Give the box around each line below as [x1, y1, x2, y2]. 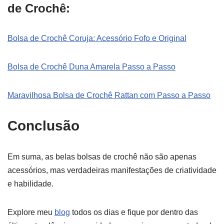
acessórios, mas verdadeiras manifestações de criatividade [7, 165, 216, 174]
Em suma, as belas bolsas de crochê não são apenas [7, 152, 196, 161]
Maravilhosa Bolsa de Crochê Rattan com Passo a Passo [7, 90, 210, 99]
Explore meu [7, 207, 54, 216]
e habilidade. [7, 179, 53, 188]
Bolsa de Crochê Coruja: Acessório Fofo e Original [7, 33, 186, 42]
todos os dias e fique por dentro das [70, 207, 198, 216]
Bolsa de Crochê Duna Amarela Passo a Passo [7, 62, 175, 71]
